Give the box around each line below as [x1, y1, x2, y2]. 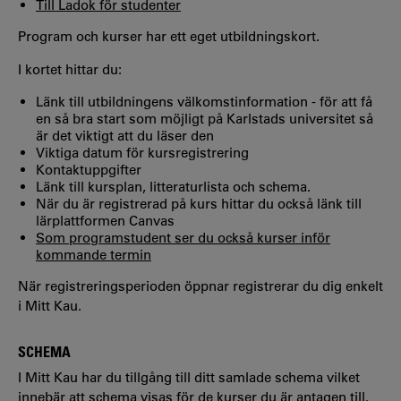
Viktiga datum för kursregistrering [36, 144, 249, 162]
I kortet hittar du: [18, 61, 122, 79]
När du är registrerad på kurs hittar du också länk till [36, 195, 362, 213]
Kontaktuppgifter [36, 161, 141, 179]
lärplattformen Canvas [36, 212, 175, 230]
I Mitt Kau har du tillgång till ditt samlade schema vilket [18, 368, 360, 386]
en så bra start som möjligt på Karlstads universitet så [36, 110, 373, 128]
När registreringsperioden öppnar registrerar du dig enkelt [18, 277, 383, 295]
